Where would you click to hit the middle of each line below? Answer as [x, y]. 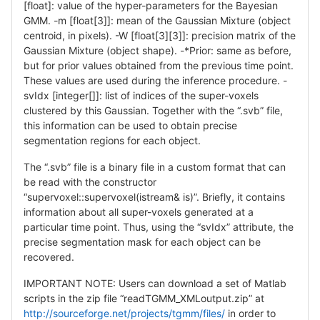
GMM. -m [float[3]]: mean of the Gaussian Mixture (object [157, 20]
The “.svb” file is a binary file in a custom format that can [155, 166]
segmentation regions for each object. [112, 140]
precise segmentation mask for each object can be [142, 241]
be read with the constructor [90, 181]
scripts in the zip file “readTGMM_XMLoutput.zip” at [144, 298]
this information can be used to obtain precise [130, 125]
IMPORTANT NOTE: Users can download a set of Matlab [155, 283]
